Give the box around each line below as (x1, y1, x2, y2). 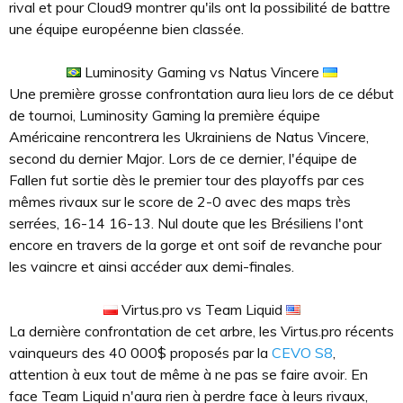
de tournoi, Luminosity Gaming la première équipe (9, 105, 320, 124)
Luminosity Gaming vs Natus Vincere (80, 62, 323, 81)
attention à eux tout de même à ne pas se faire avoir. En (9, 364, 368, 383)
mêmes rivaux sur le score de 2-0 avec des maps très (9, 192, 351, 210)
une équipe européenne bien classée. (9, 19, 244, 38)
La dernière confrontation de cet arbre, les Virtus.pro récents (9, 321, 394, 340)
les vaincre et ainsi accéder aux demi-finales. (9, 256, 294, 275)
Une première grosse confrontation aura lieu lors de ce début (9, 84, 394, 103)
